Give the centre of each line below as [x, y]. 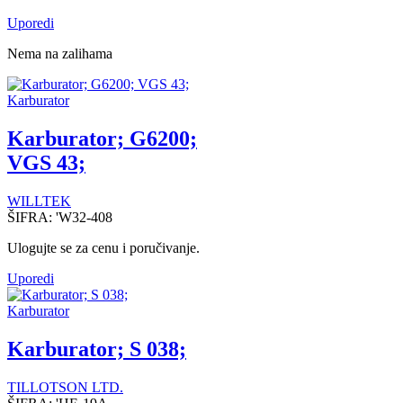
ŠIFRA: [31, 218]
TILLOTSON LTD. [65, 387]
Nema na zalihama [60, 54]
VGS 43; [46, 163]
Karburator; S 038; [97, 349]
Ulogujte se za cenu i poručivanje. [103, 248]
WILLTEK [39, 201]
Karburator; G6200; [102, 139]
